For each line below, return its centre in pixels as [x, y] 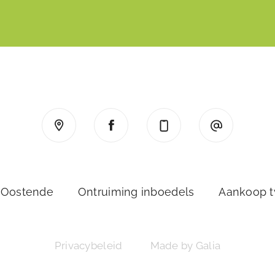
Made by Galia [185, 246]
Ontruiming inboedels [136, 192]
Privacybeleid [88, 246]
